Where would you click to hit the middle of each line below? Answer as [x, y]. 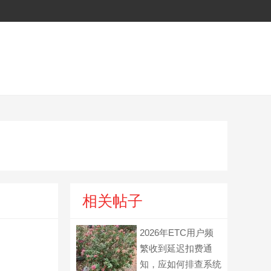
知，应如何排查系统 [181, 264]
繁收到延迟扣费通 [176, 248]
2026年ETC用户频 [177, 233]
